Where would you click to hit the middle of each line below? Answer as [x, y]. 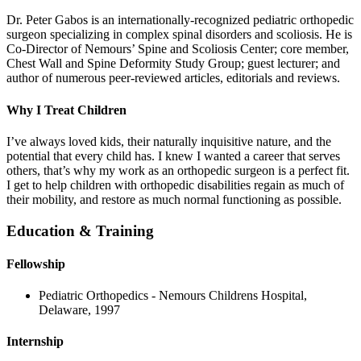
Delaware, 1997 [79, 310]
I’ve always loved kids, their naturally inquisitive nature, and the [169, 141]
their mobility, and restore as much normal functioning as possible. [174, 199]
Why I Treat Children [66, 110]
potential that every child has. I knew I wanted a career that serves [173, 156]
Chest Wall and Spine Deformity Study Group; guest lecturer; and [173, 64]
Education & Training [80, 230]
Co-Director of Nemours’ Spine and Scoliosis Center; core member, [178, 49]
